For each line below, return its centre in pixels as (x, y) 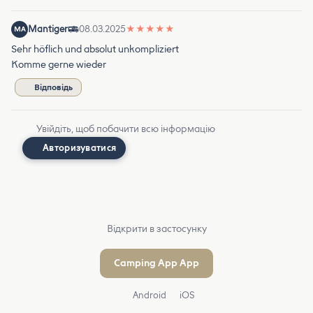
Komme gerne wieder (59, 64)
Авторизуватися (80, 147)
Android (148, 295)
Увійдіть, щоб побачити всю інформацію (126, 129)
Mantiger (48, 29)
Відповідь (53, 87)
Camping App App (156, 263)
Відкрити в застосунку (156, 228)
